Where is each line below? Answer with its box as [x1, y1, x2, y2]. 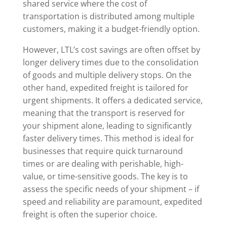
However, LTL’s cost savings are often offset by [22, 44, 200, 56]
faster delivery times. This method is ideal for [22, 133, 194, 144]
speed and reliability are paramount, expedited [22, 196, 202, 208]
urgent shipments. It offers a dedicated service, [22, 95, 203, 106]
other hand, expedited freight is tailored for [22, 82, 188, 94]
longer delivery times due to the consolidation [22, 57, 199, 68]
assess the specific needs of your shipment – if [22, 183, 199, 195]
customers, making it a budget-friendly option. [22, 23, 200, 35]
